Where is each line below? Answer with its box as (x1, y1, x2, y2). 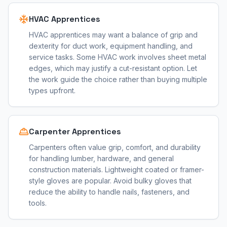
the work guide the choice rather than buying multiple (29, 75, 207, 84)
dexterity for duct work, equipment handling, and (29, 42, 193, 50)
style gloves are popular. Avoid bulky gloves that (29, 176, 192, 185)
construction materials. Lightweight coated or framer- (29, 165, 204, 174)
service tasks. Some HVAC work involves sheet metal (29, 53, 206, 61)
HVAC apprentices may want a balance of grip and (29, 30, 198, 39)
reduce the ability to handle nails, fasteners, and (29, 187, 190, 196)
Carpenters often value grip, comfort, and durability (29, 143, 201, 152)
